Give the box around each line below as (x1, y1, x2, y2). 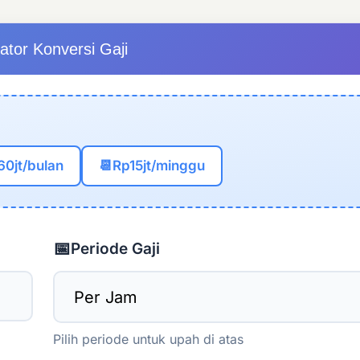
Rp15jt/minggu (112, 157, 205, 174)
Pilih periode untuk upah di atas (52, 330, 243, 347)
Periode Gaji (70, 239, 160, 258)
